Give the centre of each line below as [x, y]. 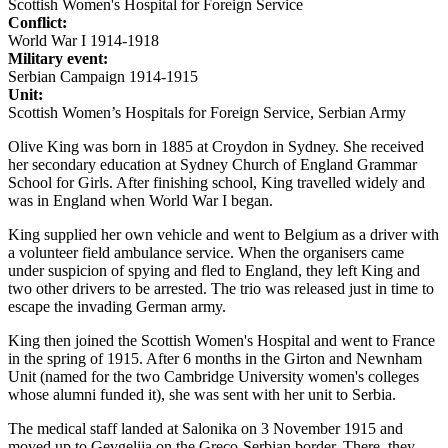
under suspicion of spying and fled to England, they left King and [214, 270]
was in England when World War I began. [140, 200]
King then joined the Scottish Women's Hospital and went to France [221, 340]
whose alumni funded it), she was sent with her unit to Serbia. [202, 394]
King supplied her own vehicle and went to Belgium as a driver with [223, 234]
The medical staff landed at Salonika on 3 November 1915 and [205, 428]
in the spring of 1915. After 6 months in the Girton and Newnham [215, 358]
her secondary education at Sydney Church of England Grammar [212, 164]
